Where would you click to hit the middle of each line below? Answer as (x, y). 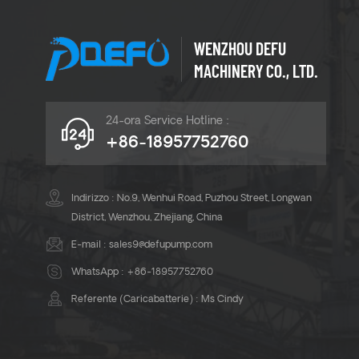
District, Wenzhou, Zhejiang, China (147, 218)
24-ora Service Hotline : (167, 122)
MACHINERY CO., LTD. (256, 71)
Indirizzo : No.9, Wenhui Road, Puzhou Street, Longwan (192, 199)
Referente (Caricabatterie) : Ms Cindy (157, 300)
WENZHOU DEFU (240, 48)
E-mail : (90, 246)
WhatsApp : (99, 273)
